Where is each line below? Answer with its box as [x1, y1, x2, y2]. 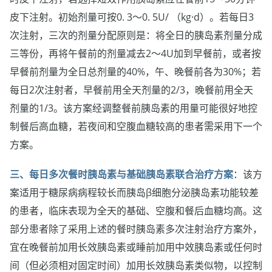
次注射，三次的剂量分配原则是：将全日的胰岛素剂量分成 [10, 28, 262, 42]
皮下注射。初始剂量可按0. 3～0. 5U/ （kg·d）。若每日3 [10, 10, 254, 24]
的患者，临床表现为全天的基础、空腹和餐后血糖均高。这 [10, 203, 262, 217]
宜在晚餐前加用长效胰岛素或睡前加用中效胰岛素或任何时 [10, 240, 262, 254]
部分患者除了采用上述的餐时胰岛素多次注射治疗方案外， [10, 222, 262, 236]
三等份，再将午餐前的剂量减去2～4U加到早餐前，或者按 [10, 46, 261, 60]
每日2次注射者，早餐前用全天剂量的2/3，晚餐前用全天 [10, 83, 253, 97]
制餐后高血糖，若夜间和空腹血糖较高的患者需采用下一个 [10, 119, 262, 133]
